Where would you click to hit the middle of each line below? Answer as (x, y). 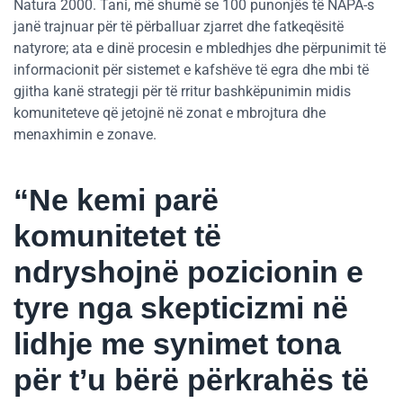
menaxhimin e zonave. (85, 135)
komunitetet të (117, 236)
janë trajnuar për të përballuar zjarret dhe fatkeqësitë (179, 27)
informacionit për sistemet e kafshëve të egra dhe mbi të (191, 70)
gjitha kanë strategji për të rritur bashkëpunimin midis (182, 92)
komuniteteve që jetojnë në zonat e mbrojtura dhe (170, 113)
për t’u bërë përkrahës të (191, 380)
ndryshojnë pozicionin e (188, 272)
